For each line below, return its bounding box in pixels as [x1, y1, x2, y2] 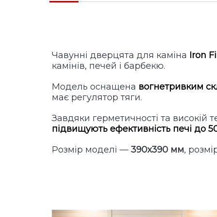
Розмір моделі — [52, 144, 131, 155]
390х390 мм [131, 144, 184, 155]
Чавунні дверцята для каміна [52, 50, 189, 61]
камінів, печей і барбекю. [52, 61, 165, 72]
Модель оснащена [52, 81, 139, 93]
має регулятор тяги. [52, 92, 142, 103]
